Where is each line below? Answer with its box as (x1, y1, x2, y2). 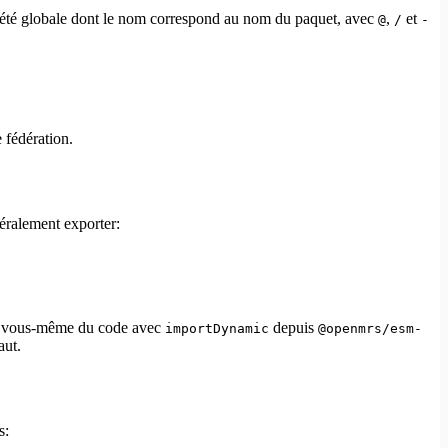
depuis (269, 318, 318, 336)
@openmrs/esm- (318, 320, 422, 336)
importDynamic (165, 320, 269, 336)
